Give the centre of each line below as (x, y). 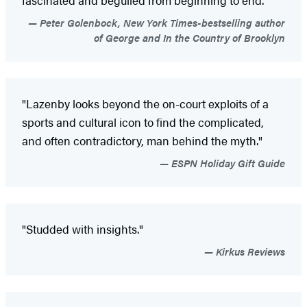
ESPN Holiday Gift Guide (227, 162)
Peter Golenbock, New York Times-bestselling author (161, 22)
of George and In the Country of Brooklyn (189, 37)
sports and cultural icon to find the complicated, (143, 122)
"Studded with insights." (83, 229)
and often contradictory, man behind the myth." (142, 140)
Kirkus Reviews (249, 251)
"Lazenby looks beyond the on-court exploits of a (145, 103)
